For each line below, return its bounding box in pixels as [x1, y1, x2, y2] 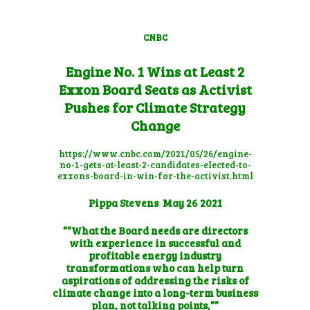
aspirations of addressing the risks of [61, 273, 249, 287]
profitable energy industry [89, 248, 221, 262]
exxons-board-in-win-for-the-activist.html [57, 169, 253, 182]
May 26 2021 [160, 195, 222, 210]
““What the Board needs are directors [62, 223, 248, 237]
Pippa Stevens [88, 195, 158, 210]
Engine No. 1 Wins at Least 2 [66, 61, 244, 81]
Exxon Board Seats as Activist [58, 79, 252, 99]
